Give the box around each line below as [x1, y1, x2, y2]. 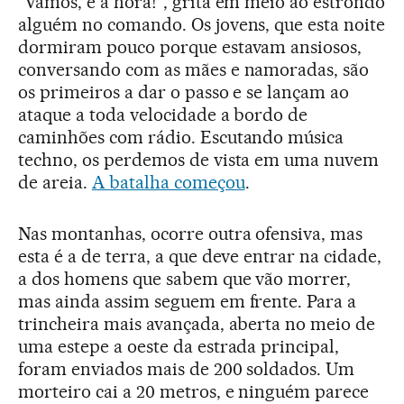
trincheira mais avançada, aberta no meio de [18, 313, 376, 335]
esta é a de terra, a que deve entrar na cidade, [18, 245, 382, 267]
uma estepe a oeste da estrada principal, [18, 335, 340, 357]
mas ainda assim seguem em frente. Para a [18, 290, 357, 312]
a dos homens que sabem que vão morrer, [18, 268, 352, 289]
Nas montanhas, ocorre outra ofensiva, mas [18, 223, 363, 244]
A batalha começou [91, 171, 245, 193]
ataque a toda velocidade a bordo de [18, 104, 308, 125]
